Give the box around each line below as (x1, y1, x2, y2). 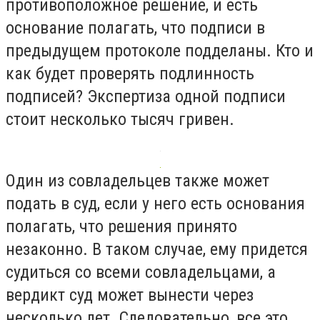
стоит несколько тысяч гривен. (6, 109, 234, 130)
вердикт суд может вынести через (6, 284, 254, 305)
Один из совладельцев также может (6, 170, 269, 191)
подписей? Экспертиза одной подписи (6, 86, 286, 107)
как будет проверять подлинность (6, 64, 254, 84)
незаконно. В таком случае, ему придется (6, 239, 308, 259)
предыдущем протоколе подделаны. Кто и (6, 41, 314, 61)
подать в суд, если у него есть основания (6, 193, 305, 214)
